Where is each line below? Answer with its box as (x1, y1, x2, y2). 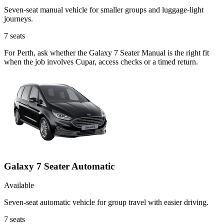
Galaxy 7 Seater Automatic (4, 160, 114, 171)
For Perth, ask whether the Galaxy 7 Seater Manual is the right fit (4, 48, 209, 57)
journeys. (4, 14, 33, 23)
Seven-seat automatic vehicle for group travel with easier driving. (4, 198, 208, 207)
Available (4, 181, 34, 190)
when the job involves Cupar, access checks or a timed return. (4, 57, 198, 66)
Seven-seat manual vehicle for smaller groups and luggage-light (4, 5, 203, 14)
